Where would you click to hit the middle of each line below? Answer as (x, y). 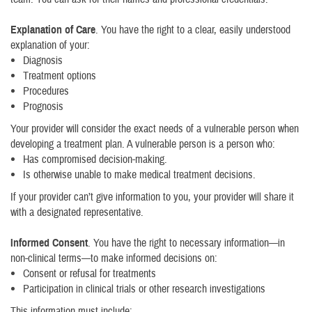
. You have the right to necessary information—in (186, 243)
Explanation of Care (53, 30)
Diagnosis (43, 61)
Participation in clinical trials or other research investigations (144, 289)
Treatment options (60, 76)
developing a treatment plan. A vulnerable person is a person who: (143, 144)
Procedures (46, 91)
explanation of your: (50, 45)
